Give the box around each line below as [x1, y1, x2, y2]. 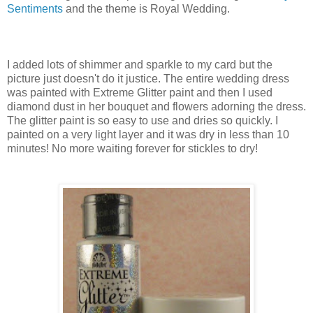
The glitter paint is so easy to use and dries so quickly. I [7, 115, 278, 127]
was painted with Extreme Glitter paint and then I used [7, 87, 272, 99]
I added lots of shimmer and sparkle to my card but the [7, 59, 272, 71]
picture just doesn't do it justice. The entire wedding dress [7, 73, 289, 85]
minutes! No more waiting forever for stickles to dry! [7, 143, 258, 155]
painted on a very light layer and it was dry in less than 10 [7, 129, 289, 141]
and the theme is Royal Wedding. [63, 3, 230, 15]
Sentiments [7, 3, 63, 15]
